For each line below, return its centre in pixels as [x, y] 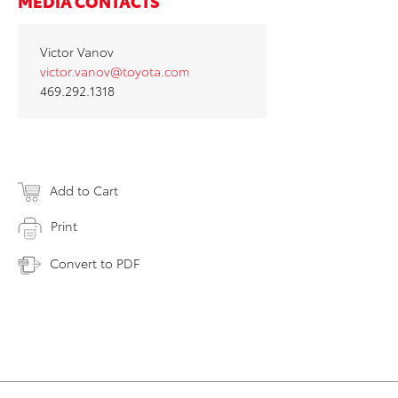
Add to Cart [84, 191]
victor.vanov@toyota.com [115, 72]
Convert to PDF [95, 263]
